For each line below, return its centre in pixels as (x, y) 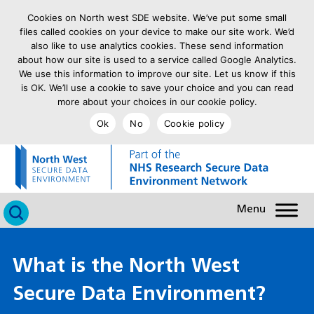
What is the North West (126, 266)
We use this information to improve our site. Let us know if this (157, 74)
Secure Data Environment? (139, 294)
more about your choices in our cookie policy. (157, 102)
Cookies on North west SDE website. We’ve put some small (157, 18)
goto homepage (64, 153)
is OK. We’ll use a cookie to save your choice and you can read (157, 88)
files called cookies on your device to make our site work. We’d (157, 32)
